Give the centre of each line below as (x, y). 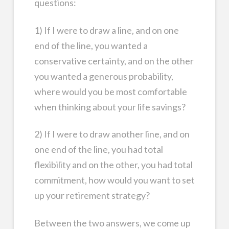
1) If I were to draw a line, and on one (106, 30)
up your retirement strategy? (92, 196)
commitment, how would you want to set (114, 180)
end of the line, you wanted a (91, 45)
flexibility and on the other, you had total (113, 165)
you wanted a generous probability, (104, 76)
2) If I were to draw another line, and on (112, 134)
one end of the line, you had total (98, 150)
